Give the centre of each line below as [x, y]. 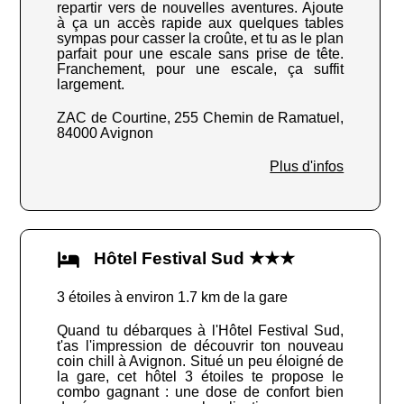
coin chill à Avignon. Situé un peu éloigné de [201, 362]
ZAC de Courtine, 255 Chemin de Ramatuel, [201, 118]
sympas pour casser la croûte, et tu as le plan [201, 39]
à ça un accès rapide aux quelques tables [201, 23]
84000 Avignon [106, 133]
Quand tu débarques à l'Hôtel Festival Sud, [201, 331]
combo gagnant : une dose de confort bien [201, 392]
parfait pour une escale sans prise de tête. [201, 54]
